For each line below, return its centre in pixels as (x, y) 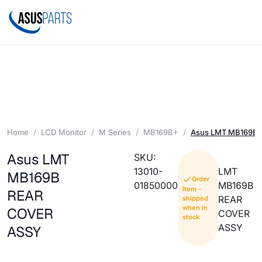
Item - (192, 189)
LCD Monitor (64, 132)
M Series (115, 132)
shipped (195, 199)
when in (195, 208)
